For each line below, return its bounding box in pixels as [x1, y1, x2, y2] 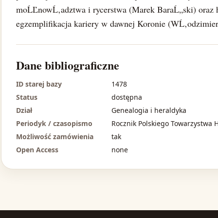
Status [16, 92, 37, 102]
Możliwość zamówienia [16, 132, 93, 142]
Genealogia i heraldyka [111, 106, 186, 115]
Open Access [16, 145, 58, 155]
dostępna [111, 92, 142, 102]
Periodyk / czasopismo [16, 119, 92, 128]
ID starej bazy [16, 79, 62, 89]
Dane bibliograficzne [16, 56, 119, 74]
